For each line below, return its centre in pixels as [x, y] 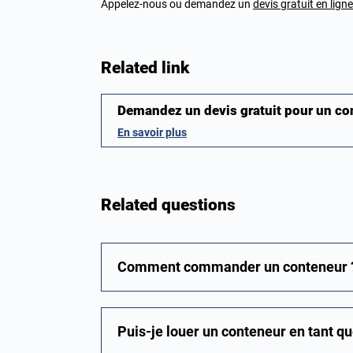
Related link [145, 68]
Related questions [168, 205]
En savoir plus [152, 132]
